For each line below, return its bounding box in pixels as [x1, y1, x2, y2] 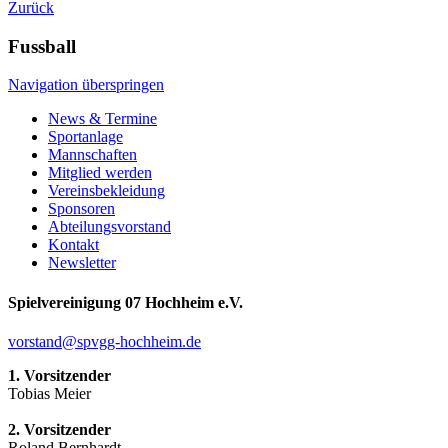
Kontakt [48, 236, 99, 254]
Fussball [8, 35, 76, 57]
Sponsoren [48, 200, 115, 218]
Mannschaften [48, 146, 137, 164]
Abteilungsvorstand [48, 218, 171, 236]
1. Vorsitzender [8, 366, 111, 384]
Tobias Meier [8, 384, 91, 402]
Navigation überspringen [8, 76, 164, 94]
